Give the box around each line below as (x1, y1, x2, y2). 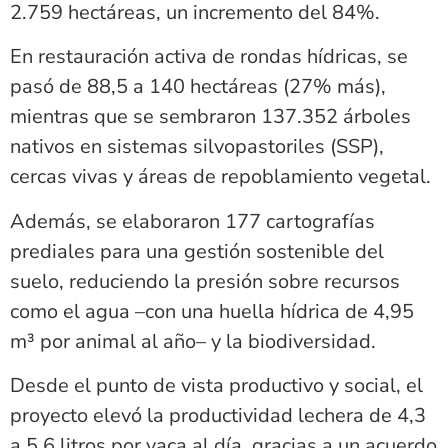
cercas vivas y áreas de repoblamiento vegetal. (10, 163, 431, 191)
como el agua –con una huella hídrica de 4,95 (10, 297, 414, 325)
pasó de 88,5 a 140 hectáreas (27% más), (10, 73, 386, 101)
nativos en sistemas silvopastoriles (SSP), (10, 133, 384, 161)
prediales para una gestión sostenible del (10, 237, 384, 265)
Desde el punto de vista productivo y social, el (10, 371, 423, 399)
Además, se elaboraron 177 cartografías (10, 207, 375, 235)
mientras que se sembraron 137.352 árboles (10, 103, 411, 131)
